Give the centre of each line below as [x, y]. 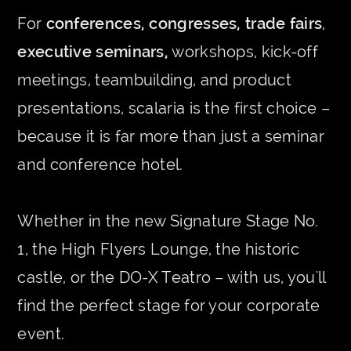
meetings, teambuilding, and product [154, 80]
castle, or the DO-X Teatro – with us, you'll [172, 277]
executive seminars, [93, 51]
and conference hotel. [100, 164]
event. [41, 333]
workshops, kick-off [244, 51]
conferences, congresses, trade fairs [184, 23]
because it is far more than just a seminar [171, 136]
